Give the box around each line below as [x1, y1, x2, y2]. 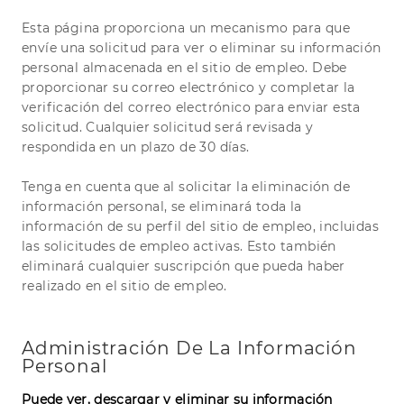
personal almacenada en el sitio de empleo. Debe [22, 60, 347, 77]
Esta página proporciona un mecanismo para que [22, 20, 350, 37]
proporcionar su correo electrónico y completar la [22, 79, 355, 96]
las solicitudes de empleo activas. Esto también [22, 238, 336, 255]
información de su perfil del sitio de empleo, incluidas [22, 218, 379, 235]
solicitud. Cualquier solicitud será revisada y [22, 119, 314, 136]
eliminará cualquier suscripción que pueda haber [22, 258, 345, 275]
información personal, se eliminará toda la [22, 198, 302, 216]
